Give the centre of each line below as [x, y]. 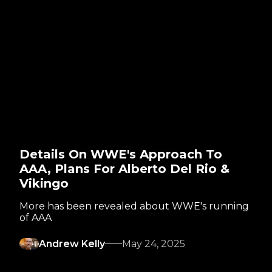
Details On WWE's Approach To [121, 155]
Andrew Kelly [72, 244]
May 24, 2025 [154, 244]
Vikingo [44, 184]
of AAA [36, 218]
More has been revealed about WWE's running [134, 206]
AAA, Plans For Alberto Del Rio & [124, 169]
